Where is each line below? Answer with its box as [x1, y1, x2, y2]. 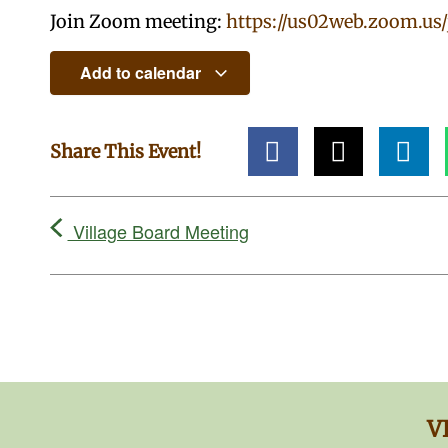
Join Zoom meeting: [50, 9, 226, 33]
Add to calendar [79, 61, 205, 85]
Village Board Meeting [67, 217, 249, 244]
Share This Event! [50, 139, 201, 163]
